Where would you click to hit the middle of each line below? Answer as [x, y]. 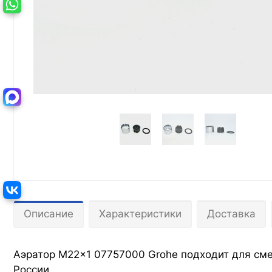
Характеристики [140, 214]
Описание [49, 214]
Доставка [231, 214]
